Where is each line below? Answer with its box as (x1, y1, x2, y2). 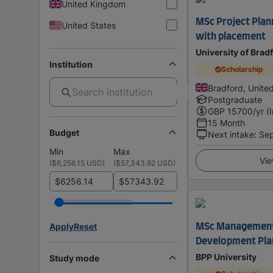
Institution (49, 58, 93, 69)
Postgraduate (208, 94, 262, 105)
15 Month (208, 117, 245, 128)
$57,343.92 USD (116, 158, 173, 168)
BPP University (196, 251, 257, 262)
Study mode (49, 252, 99, 263)
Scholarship (221, 65, 264, 74)
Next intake (208, 129, 254, 140)
